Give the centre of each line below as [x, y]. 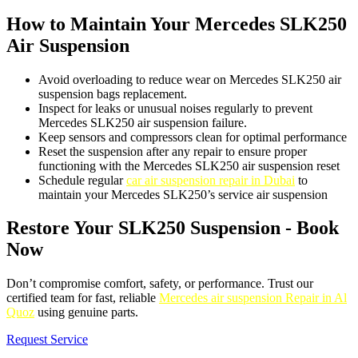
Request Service [47, 340]
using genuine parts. [86, 312]
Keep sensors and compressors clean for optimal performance [193, 137]
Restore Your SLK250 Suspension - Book [173, 228]
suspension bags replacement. [113, 93]
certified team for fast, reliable [83, 298]
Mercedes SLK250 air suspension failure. [143, 122]
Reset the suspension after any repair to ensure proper [173, 151]
